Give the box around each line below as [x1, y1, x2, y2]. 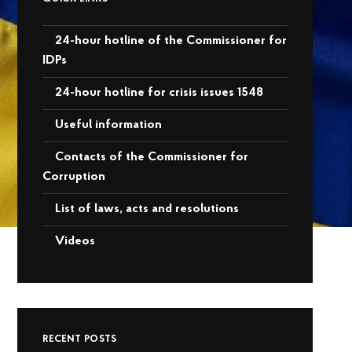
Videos [55, 235, 96, 248]
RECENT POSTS [42, 334, 117, 345]
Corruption [42, 170, 106, 184]
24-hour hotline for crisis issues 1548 [55, 86, 264, 100]
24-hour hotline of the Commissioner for [55, 35, 288, 48]
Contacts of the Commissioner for [55, 151, 249, 164]
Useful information [55, 119, 163, 132]
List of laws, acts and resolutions [55, 203, 240, 216]
